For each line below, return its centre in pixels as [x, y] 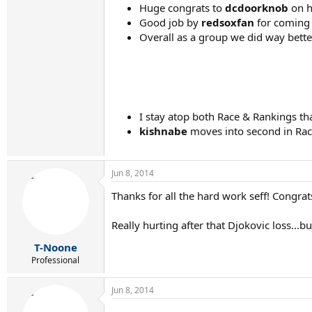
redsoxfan [228, 22]
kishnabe [163, 131]
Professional [55, 260]
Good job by [170, 22]
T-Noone [55, 247]
